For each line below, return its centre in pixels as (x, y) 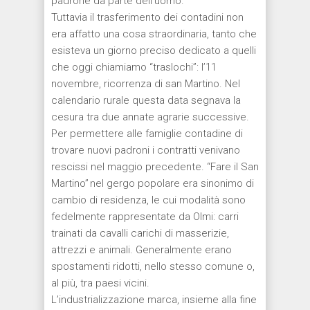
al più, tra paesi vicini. (102, 283)
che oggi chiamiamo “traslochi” (124, 67)
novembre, (76, 83)
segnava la (216, 100)
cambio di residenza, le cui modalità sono (148, 200)
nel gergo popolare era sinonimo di (172, 183)
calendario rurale (92, 100)
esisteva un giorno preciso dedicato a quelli (154, 50)
